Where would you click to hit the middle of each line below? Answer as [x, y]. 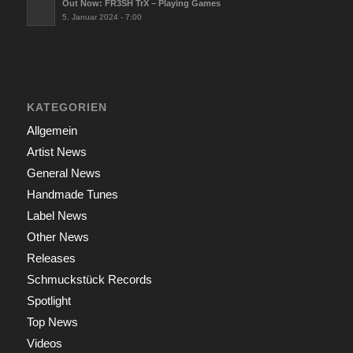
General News [63, 173]
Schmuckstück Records [89, 279]
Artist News [56, 151]
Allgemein [52, 130]
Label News [57, 215]
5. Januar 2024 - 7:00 [102, 17]
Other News [58, 236]
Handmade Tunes [72, 194]
